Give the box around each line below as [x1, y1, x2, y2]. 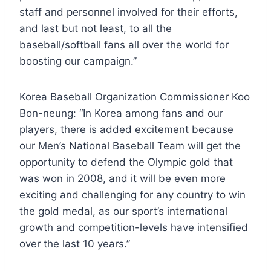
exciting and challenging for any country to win [19, 188, 246, 201]
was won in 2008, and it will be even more [19, 172, 226, 184]
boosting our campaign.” [19, 54, 137, 67]
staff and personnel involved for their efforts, [19, 5, 238, 18]
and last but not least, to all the [19, 22, 172, 34]
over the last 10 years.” [19, 237, 130, 250]
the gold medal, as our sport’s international [19, 204, 227, 217]
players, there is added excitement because [19, 123, 233, 135]
